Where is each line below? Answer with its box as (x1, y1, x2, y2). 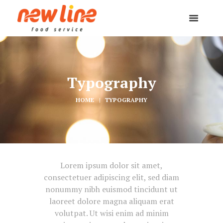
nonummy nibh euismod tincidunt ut (45, 183, 178, 195)
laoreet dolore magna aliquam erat (49, 195, 174, 207)
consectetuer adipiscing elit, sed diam (44, 171, 179, 183)
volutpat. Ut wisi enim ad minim (54, 207, 169, 219)
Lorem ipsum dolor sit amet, (60, 159, 163, 171)
